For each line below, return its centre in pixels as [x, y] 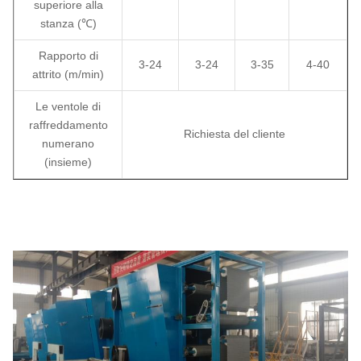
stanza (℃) [68, 23]
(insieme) [68, 162]
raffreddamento [68, 124]
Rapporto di [68, 55]
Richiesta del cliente [234, 133]
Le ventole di [68, 106]
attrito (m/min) [68, 74]
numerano [68, 143]
